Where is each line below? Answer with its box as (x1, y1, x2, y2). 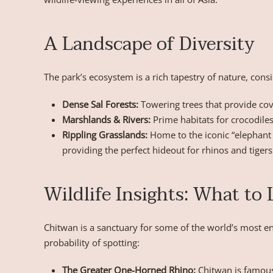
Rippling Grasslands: (62, 129, 147, 141)
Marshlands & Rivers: (62, 113, 151, 126)
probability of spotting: (44, 236, 140, 249)
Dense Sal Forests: (62, 98, 138, 111)
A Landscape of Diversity (44, 29, 255, 60)
